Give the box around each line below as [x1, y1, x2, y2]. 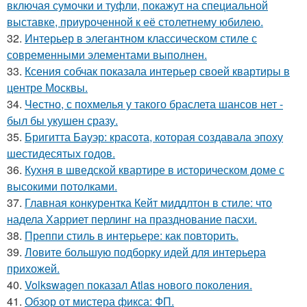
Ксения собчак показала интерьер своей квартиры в [25, 62, 290, 79]
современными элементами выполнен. [7, 46, 207, 62]
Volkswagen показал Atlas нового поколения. [25, 276, 252, 293]
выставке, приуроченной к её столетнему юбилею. [7, 13, 263, 29]
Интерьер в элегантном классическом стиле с [25, 29, 257, 46]
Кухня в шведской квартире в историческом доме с [25, 161, 284, 177]
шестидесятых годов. [7, 145, 115, 161]
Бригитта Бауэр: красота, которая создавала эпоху [25, 128, 283, 145]
